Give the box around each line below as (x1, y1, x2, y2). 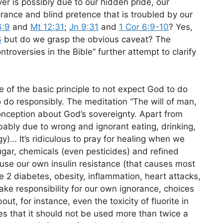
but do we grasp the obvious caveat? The (1, 34, 171, 44)
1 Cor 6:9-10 (119, 21, 169, 32)
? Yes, (169, 21, 193, 32)
